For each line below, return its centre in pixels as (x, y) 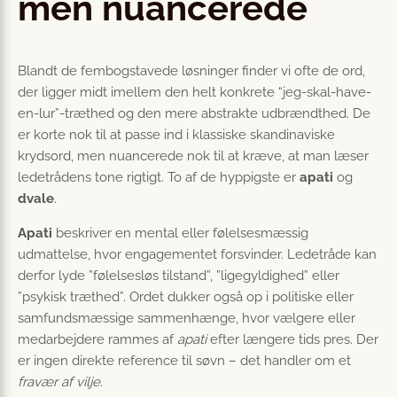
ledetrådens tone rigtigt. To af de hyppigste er (159, 178)
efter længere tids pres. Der (292, 340)
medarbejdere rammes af (97, 340)
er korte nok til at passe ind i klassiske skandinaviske (176, 135)
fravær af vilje (59, 382)
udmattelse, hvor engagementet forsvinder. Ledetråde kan (197, 255)
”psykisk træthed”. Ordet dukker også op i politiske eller (186, 297)
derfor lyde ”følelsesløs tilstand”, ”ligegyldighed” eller (179, 276)
